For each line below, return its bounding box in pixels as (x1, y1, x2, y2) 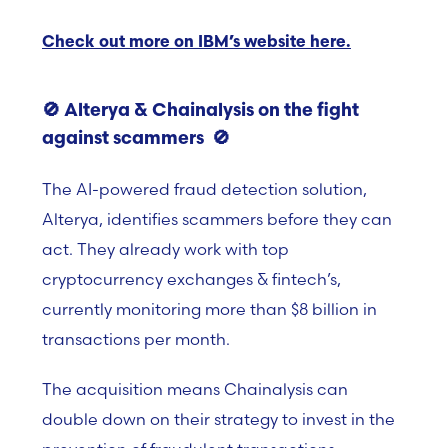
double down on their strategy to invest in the (42, 409, 395, 429)
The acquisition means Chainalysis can (42, 379, 348, 399)
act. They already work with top (42, 239, 289, 259)
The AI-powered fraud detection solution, (42, 179, 367, 199)
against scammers (42, 130, 208, 149)
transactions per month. (42, 329, 230, 349)
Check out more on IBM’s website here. (42, 35, 351, 51)
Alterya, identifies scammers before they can (42, 209, 392, 229)
